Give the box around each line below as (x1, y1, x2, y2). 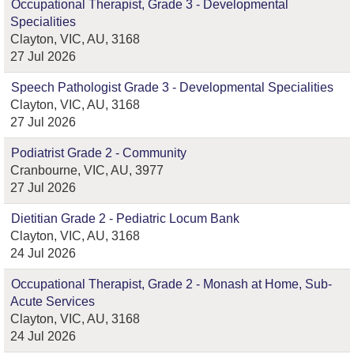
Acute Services (10, 295, 95, 308)
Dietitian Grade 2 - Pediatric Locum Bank (11, 212, 239, 225)
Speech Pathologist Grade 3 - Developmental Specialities (11, 81, 333, 94)
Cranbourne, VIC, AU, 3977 (10, 164, 164, 177)
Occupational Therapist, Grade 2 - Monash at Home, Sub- (11, 277, 332, 291)
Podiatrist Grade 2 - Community (11, 146, 186, 160)
